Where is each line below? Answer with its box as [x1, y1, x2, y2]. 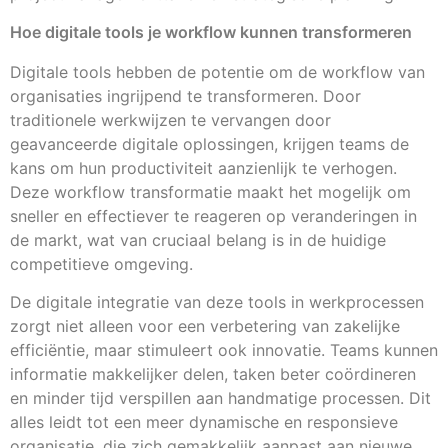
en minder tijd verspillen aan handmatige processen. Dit [10, 388, 431, 409]
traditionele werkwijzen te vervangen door [10, 109, 331, 130]
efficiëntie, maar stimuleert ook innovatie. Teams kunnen [10, 340, 438, 361]
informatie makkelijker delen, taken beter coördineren [10, 364, 416, 385]
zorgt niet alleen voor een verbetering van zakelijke [10, 316, 400, 337]
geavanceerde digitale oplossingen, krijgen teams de [10, 133, 409, 154]
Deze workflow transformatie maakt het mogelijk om [10, 181, 411, 202]
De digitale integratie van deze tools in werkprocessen [10, 292, 424, 313]
